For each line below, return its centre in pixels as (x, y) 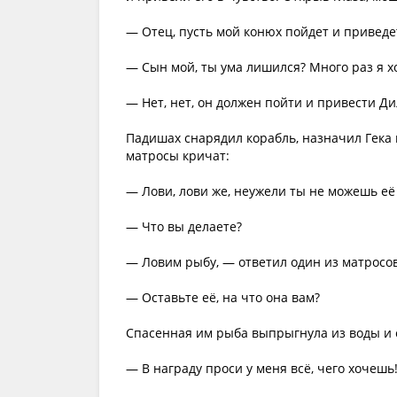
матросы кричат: (178, 156)
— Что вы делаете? (184, 226)
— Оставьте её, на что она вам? (223, 297)
